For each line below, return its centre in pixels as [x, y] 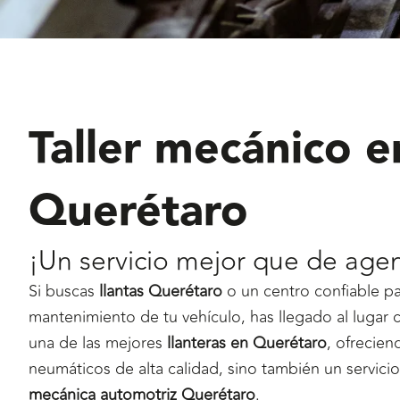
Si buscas [64, 291]
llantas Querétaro [161, 291]
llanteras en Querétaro [247, 342]
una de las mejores [98, 342]
